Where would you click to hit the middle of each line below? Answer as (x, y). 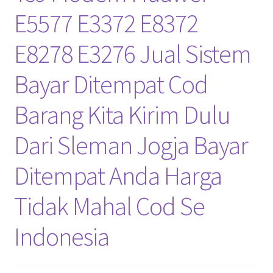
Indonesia (61, 237)
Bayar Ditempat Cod (111, 84)
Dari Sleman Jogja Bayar (131, 145)
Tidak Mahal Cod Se (109, 206)
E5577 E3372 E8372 (106, 23)
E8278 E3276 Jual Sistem (132, 54)
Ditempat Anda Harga (118, 176)
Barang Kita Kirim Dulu (122, 115)
